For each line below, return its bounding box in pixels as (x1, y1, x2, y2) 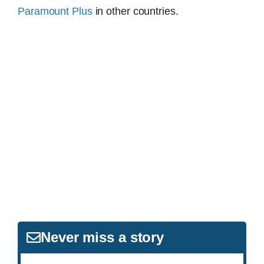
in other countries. (92, 5, 179, 17)
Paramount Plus (18, 5, 93, 17)
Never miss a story (41, 229, 164, 246)
